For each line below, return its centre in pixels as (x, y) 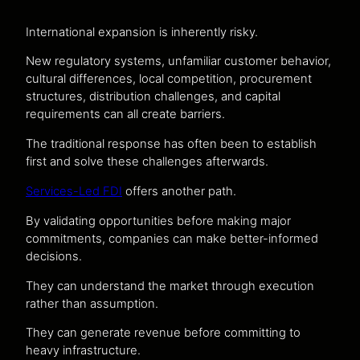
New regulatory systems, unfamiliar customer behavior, (178, 61)
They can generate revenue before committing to (163, 333)
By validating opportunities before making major (158, 221)
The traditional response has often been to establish (171, 144)
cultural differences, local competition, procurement (169, 79)
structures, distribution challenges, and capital (153, 97)
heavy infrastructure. (83, 351)
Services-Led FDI (74, 191)
